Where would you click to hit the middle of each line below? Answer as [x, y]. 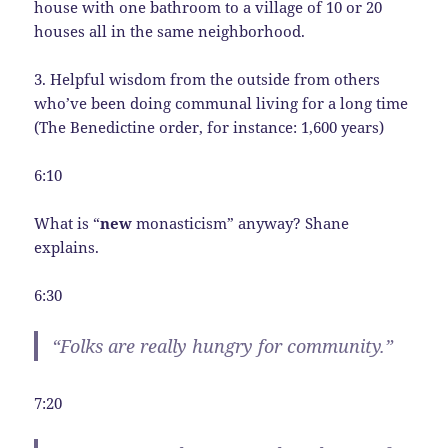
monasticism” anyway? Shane [241, 222]
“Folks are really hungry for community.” [223, 345]
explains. [67, 246]
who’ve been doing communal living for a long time [221, 102]
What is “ [67, 222]
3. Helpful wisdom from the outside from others [207, 78]
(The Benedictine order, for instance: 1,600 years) [209, 126]
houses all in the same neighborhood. [170, 30]
